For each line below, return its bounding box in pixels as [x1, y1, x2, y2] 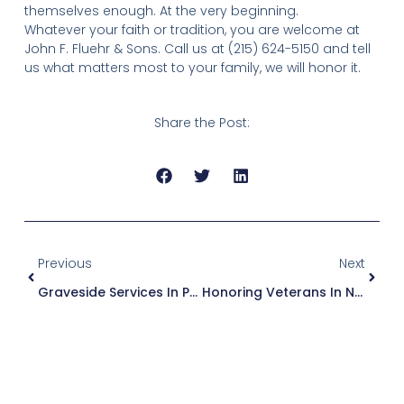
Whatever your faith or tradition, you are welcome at [23, 21, 360, 39]
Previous [37, 253, 92, 272]
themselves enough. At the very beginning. [23, 2, 298, 20]
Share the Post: [154, 113, 250, 132]
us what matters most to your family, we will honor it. [23, 59, 361, 77]
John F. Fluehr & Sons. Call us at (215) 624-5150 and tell [23, 40, 371, 58]
